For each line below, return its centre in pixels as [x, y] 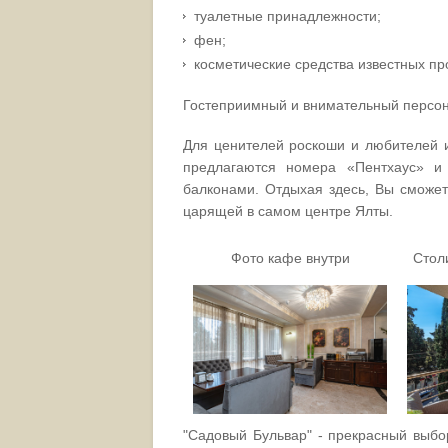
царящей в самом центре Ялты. [288, 210]
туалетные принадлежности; [287, 15]
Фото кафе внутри [290, 257]
